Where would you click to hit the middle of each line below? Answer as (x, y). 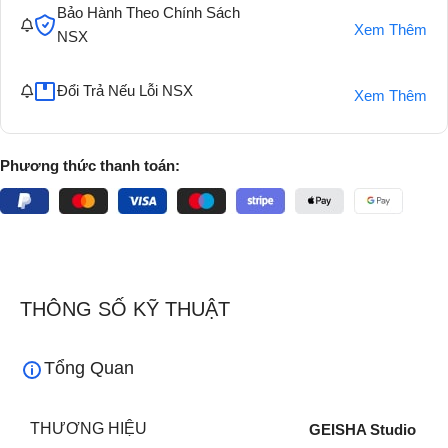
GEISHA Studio (362, 430)
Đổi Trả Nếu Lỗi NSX (125, 91)
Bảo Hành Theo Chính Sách (148, 13)
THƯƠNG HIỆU (88, 429)
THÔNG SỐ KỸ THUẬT (125, 309)
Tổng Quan (89, 367)
